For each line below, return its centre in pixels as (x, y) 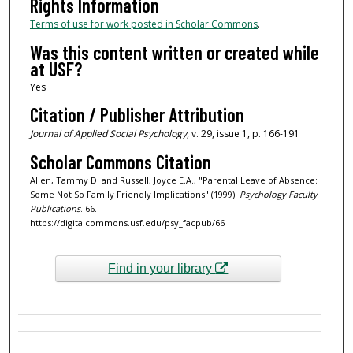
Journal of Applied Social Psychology (108, 134)
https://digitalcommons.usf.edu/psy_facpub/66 (127, 222)
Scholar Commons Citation (120, 162)
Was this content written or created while (174, 52)
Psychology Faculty (278, 194)
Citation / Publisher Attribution (137, 115)
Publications (55, 208)
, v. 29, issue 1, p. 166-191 (243, 134)
